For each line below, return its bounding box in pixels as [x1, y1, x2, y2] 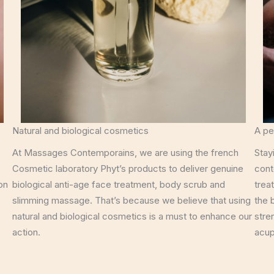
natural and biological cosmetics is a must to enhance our [12, 210, 252, 222]
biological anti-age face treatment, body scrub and [12, 179, 225, 190]
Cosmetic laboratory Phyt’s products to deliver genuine [12, 163, 243, 174]
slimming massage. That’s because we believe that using [12, 194, 251, 206]
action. [12, 226, 40, 238]
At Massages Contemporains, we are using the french [12, 147, 239, 158]
